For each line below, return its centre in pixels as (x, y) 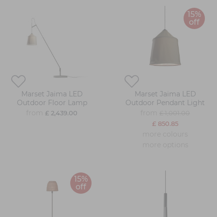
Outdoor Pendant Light (165, 103)
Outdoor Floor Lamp (52, 103)
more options (165, 145)
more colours (165, 134)
